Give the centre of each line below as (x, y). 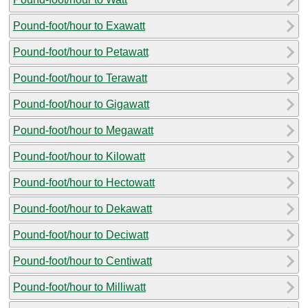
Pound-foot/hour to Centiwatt (82, 261)
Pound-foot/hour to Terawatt (80, 78)
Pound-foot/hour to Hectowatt (84, 182)
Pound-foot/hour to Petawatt (81, 52)
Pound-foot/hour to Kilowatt (79, 156)
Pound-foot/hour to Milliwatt (79, 287)
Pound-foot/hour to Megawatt (83, 130)
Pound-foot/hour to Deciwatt (81, 234)
